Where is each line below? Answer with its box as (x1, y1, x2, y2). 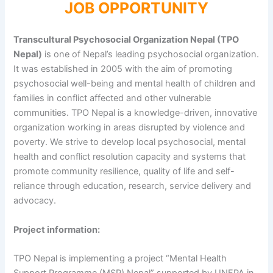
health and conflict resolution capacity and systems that (13, 151, 246, 163)
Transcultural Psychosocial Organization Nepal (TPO (13, 34, 239, 46)
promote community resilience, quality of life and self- (13, 166, 235, 177)
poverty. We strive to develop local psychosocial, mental (13, 136, 246, 148)
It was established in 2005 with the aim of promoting (13, 63, 233, 75)
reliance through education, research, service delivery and (13, 180, 252, 192)
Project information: (13, 224, 101, 235)
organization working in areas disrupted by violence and (13, 122, 246, 133)
